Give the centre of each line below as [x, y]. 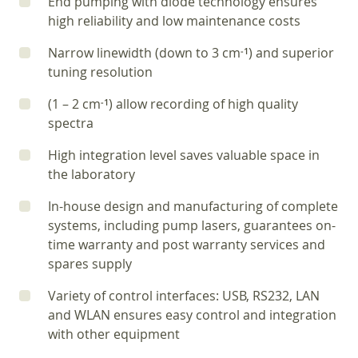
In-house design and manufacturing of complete [193, 206]
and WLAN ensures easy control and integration [192, 315]
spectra [71, 123]
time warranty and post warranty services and [187, 245]
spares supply [90, 264]
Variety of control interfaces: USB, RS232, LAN [184, 296]
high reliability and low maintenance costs [174, 21]
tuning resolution [100, 72]
